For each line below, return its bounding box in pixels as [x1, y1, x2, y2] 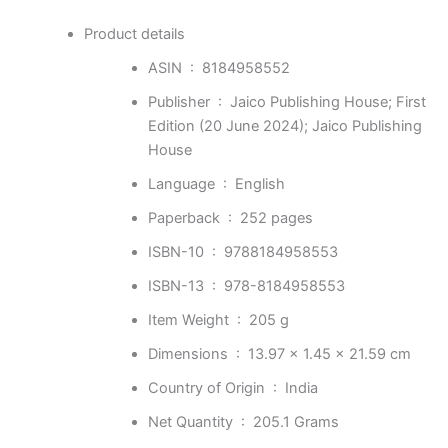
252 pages [239, 209, 313, 228]
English [234, 175, 285, 194]
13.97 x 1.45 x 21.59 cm [247, 345, 411, 364]
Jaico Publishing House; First [229, 93, 426, 112]
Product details [83, 24, 185, 43]
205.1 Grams [252, 413, 339, 432]
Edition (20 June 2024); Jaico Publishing [147, 117, 422, 136]
